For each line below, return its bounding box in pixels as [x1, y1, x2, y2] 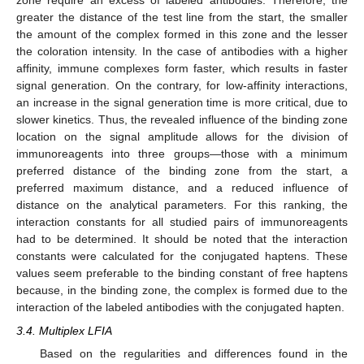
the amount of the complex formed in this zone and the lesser [16, 28, 348, 41]
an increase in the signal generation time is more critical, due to [16, 96, 348, 110]
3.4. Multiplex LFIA [16, 323, 112, 337]
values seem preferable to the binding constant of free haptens [16, 266, 348, 280]
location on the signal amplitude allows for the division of [16, 130, 348, 144]
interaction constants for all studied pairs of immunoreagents [16, 215, 348, 229]
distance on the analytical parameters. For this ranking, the [16, 198, 348, 212]
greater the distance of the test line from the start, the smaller [16, 11, 348, 24]
